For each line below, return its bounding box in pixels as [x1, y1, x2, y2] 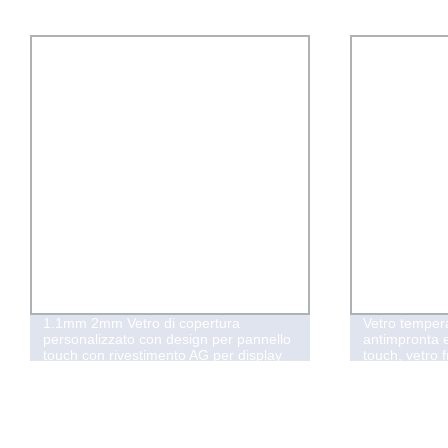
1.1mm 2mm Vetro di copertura [42, 315, 240, 332]
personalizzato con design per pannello [42, 331, 291, 348]
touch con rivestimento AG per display [42, 347, 282, 364]
